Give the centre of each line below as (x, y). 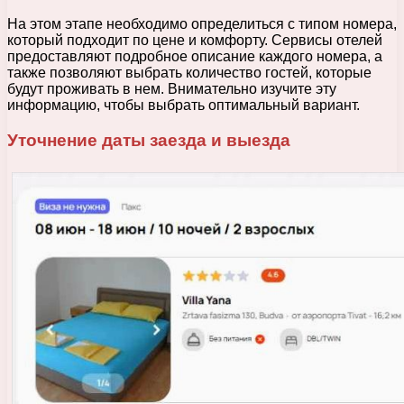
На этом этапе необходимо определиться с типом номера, (202, 24)
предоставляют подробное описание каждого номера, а (195, 57)
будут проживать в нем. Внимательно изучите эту (172, 89)
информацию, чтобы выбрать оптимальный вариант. (184, 106)
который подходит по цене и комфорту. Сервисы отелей (195, 41)
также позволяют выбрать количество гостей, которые (189, 73)
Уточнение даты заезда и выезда (149, 140)
